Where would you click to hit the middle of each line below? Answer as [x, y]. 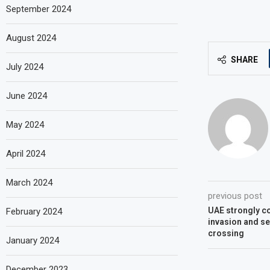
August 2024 [31, 38]
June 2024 [27, 96]
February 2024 [34, 211]
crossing [226, 233]
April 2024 [26, 153]
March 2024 [29, 182]
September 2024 [39, 9]
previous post [235, 196]
